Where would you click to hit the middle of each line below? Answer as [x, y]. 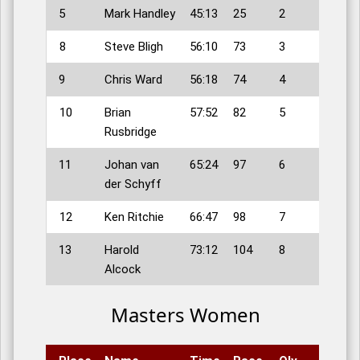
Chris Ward [133, 80]
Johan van [132, 165]
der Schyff [133, 184]
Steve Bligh [134, 47]
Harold [122, 250]
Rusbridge [131, 132]
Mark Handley [140, 14]
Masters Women [186, 315]
